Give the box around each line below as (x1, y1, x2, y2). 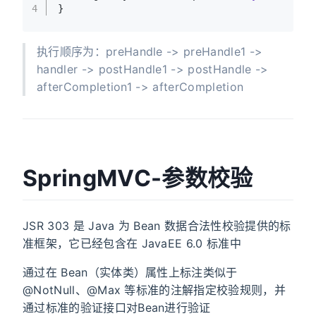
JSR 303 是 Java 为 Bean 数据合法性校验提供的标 (23, 218, 291, 233)
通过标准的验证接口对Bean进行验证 (23, 300, 211, 315)
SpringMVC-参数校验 (23, 164, 253, 193)
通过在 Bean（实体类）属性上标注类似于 (23, 265, 238, 279)
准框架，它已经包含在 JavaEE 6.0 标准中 (23, 236, 241, 250)
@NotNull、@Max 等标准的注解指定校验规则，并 (23, 282, 286, 297)
